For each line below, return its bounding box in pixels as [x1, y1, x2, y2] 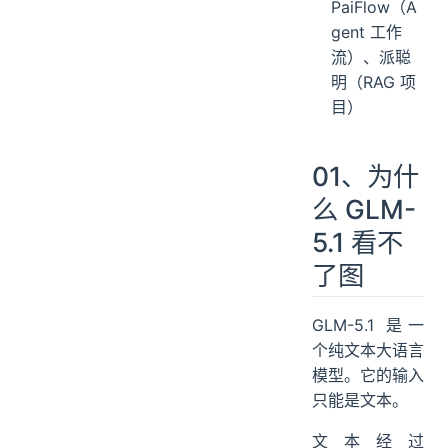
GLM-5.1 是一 [312, 315, 424, 336]
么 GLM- [312, 192, 416, 225]
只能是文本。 [312, 390, 408, 411]
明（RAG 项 [331, 71, 417, 92]
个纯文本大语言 [312, 340, 424, 361]
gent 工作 [331, 21, 403, 42]
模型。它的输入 [312, 365, 424, 386]
